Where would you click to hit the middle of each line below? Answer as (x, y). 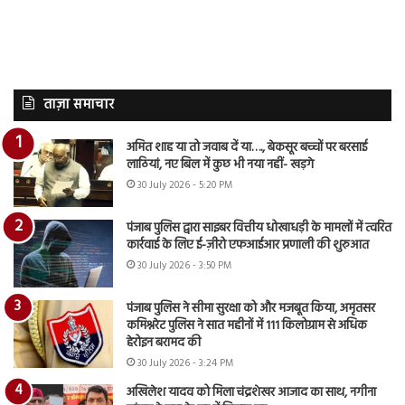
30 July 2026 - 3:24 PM (185, 363)
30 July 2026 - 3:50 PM (184, 265)
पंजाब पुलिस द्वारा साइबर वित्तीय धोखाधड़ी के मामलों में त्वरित (259, 228)
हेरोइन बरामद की (164, 343)
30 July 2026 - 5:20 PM (185, 185)
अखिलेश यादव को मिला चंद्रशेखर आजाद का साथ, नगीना (251, 392)
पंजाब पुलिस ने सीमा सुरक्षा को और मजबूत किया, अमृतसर (251, 308)
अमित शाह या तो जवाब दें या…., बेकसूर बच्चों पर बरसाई (247, 147)
